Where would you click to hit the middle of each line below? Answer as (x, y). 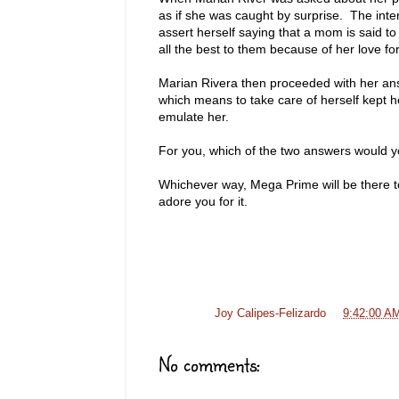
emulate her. (194, 116)
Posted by (187, 314)
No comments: (209, 364)
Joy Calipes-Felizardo (270, 314)
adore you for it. (203, 201)
